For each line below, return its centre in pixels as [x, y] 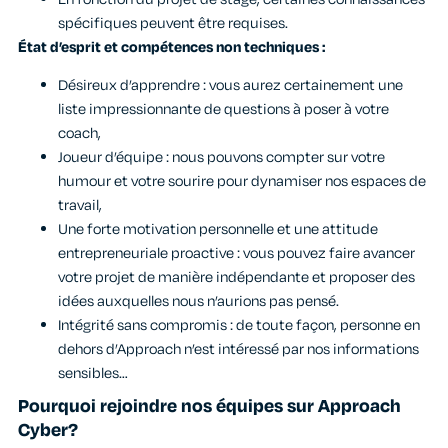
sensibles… [93, 374]
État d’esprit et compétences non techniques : [171, 47]
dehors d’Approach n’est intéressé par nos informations [238, 350]
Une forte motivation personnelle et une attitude [218, 230]
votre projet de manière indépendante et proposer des [236, 278]
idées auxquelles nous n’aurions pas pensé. [198, 302]
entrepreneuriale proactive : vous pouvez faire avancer [236, 254]
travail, [80, 206]
